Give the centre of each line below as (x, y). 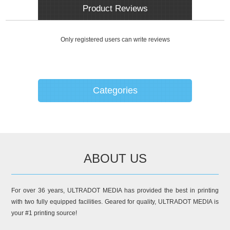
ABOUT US (115, 159)
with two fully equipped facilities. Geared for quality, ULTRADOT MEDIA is (115, 202)
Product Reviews (115, 9)
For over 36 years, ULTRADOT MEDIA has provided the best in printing (115, 191)
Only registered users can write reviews (115, 40)
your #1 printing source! (44, 213)
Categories (115, 91)
